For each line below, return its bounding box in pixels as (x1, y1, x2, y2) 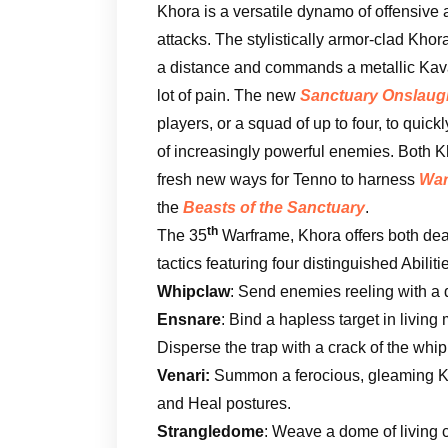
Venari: (157, 366, 210, 384)
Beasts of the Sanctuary (183, 198, 365, 216)
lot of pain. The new (157, 86, 300, 104)
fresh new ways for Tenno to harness (157, 170, 419, 188)
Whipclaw (157, 282, 230, 300)
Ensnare (157, 310, 221, 328)
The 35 (157, 226, 207, 244)
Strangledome (157, 422, 264, 440)
